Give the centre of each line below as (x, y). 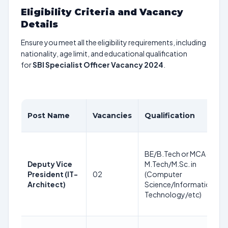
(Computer (163, 174)
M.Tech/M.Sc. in (170, 164)
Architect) (47, 184)
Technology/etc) (173, 194)
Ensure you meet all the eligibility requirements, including (113, 42)
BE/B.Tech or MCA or (179, 154)
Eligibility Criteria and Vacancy (102, 12)
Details (39, 24)
